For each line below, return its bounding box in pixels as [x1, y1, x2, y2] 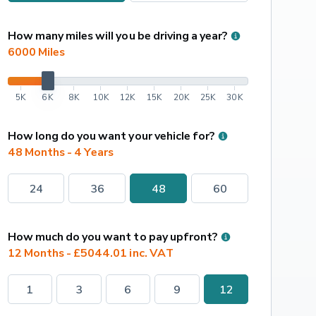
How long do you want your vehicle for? [7, 128, 215, 143]
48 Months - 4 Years [7, 145, 114, 159]
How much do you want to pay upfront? [7, 229, 218, 244]
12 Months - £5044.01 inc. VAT [7, 245, 174, 260]
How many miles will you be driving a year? [7, 28, 228, 43]
